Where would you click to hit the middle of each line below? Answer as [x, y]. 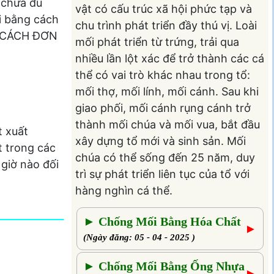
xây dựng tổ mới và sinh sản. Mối [160, 141]
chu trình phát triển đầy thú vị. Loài [166, 25]
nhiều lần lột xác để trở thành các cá [169, 58]
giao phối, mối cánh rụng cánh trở [163, 108]
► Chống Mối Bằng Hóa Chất [162, 222]
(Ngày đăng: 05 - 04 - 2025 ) [139, 238]
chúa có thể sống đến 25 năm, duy [165, 157]
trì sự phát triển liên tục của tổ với [162, 174]
